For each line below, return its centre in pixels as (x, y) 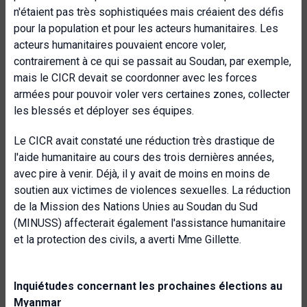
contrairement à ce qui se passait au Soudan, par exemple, (152, 61)
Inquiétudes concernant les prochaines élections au (148, 286)
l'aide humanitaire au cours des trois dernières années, (144, 157)
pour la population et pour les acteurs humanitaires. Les (146, 28)
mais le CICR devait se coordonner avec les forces (135, 78)
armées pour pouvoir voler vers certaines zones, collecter (152, 94)
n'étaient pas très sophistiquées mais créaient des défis (149, 12)
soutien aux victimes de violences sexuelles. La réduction (152, 190)
